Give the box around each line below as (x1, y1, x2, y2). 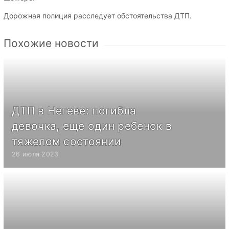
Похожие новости (4, 37, 99, 50)
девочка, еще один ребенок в (12, 120, 172, 133)
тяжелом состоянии (12, 135, 122, 148)
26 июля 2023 (12, 150, 59, 158)
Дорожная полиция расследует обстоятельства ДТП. (4, 11, 192, 20)
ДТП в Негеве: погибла (12, 104, 136, 118)
